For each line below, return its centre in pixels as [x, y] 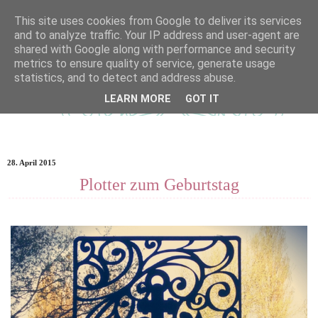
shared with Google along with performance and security [155, 49]
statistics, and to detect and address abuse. [125, 78]
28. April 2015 [32, 163]
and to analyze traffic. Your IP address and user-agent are [157, 35]
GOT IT [202, 99]
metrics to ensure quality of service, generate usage [145, 64]
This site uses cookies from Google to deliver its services [158, 21]
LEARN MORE [138, 99]
